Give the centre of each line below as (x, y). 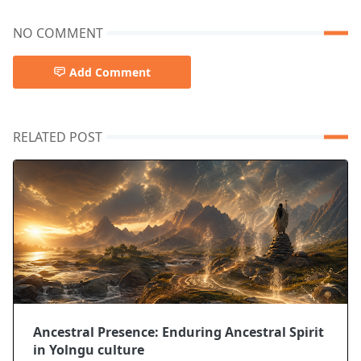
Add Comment (110, 72)
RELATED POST (58, 137)
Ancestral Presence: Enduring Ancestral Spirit (178, 332)
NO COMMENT (58, 33)
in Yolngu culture (89, 349)
